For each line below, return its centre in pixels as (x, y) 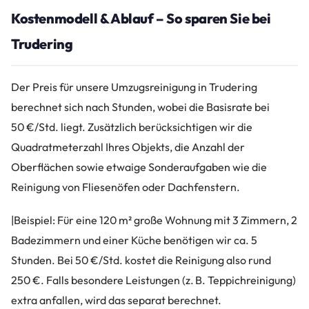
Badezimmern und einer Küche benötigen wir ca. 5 (134, 240)
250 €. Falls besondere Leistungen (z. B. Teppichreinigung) (153, 280)
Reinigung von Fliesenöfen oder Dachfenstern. (126, 187)
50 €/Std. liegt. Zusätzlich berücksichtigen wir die (132, 127)
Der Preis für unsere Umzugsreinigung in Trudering (134, 87)
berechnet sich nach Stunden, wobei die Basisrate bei (140, 107)
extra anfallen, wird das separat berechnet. (116, 300)
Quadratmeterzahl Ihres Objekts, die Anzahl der (128, 147)
